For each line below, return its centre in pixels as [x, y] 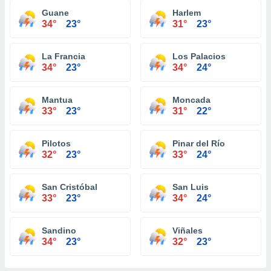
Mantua [57, 100]
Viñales [188, 230]
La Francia [64, 56]
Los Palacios [199, 56]
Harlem [187, 13]
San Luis [191, 187]
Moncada [191, 100]
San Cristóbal [70, 187]
